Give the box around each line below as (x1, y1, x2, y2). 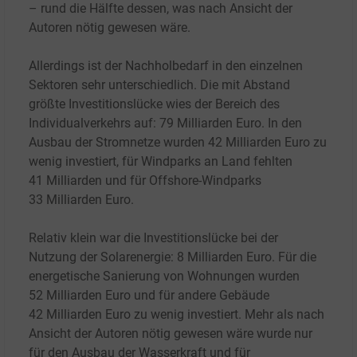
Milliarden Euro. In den (177, 116, 302, 131)
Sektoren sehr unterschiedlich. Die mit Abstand (29, 77, 290, 93)
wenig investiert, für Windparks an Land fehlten (29, 154, 292, 170)
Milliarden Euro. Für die (187, 249, 316, 265)
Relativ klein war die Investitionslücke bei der (29, 230, 278, 246)
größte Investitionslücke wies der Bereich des (29, 96, 280, 112)
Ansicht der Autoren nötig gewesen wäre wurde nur (29, 326, 312, 342)
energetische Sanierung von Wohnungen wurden (29, 269, 300, 284)
